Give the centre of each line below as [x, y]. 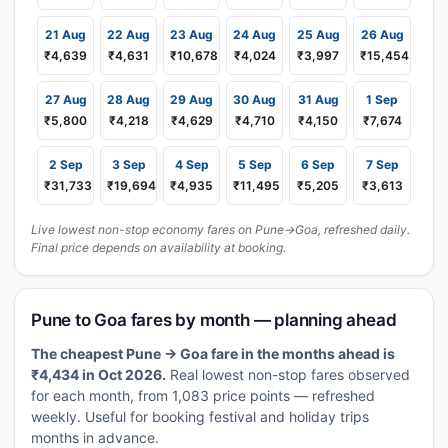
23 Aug [191, 34]
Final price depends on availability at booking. [158, 247]
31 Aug [318, 99]
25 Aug [318, 34]
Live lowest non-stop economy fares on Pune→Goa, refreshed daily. [220, 229]
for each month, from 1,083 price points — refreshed [203, 395]
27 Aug [65, 99]
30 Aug [254, 99]
